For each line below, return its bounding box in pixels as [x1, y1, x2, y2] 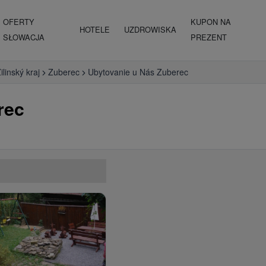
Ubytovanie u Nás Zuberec [88, 66, 188, 78]
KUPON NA [191, 16, 232, 27]
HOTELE [80, 24, 110, 35]
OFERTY [2, 16, 34, 27]
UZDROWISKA [124, 24, 177, 35]
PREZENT [191, 31, 227, 43]
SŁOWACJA [2, 31, 45, 43]
